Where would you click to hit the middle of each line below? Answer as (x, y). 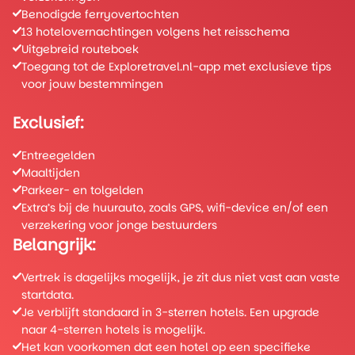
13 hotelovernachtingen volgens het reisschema (155, 32)
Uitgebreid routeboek (80, 49)
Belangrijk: (54, 245)
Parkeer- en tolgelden (82, 190)
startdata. (48, 295)
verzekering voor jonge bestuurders (119, 225)
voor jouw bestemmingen (92, 84)
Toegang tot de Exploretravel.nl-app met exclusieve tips (176, 67)
